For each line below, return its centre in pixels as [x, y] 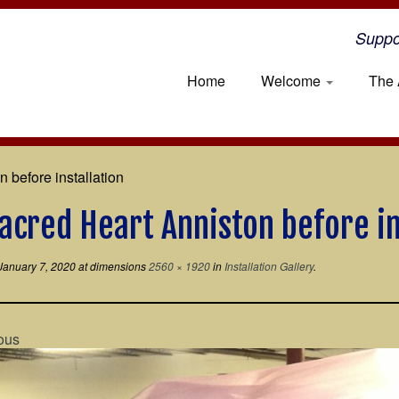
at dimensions [111, 266]
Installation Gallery [268, 266]
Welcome [292, 81]
